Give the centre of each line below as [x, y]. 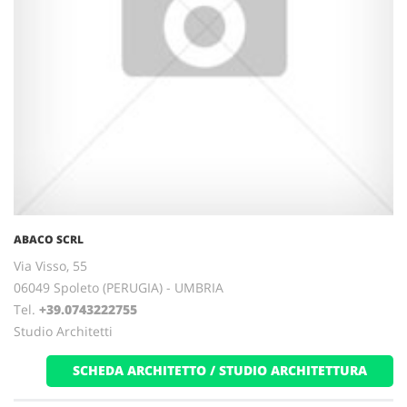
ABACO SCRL [49, 239]
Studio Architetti [63, 331]
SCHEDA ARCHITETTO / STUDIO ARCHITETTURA [220, 370]
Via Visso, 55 [50, 266]
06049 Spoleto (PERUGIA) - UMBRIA [119, 288]
